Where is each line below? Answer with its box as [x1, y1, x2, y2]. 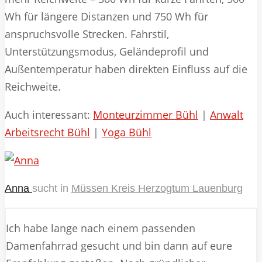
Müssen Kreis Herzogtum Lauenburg [71, 182, 243, 194]
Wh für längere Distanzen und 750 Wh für [5, 9, 208, 23]
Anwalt [210, 107, 243, 122]
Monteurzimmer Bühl [93, 107, 198, 122]
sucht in [32, 182, 68, 194]
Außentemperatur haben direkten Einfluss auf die [5, 61, 247, 76]
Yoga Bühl [102, 125, 151, 139]
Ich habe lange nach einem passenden [6, 220, 195, 235]
